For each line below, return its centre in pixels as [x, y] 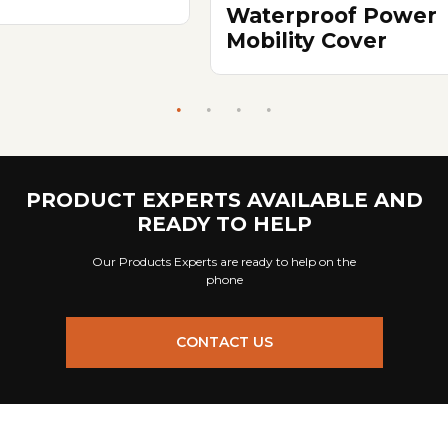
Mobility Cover [306, 40]
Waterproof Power [331, 15]
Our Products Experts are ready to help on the [224, 261]
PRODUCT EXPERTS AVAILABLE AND [224, 200]
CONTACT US [224, 341]
